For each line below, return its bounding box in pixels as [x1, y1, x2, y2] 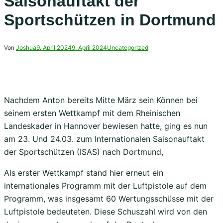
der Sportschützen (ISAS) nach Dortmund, [4, 146, 163, 157]
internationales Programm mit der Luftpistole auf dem [4, 180, 207, 191]
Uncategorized [107, 43, 148, 51]
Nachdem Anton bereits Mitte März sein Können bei [4, 95, 198, 105]
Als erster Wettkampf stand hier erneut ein [4, 167, 163, 178]
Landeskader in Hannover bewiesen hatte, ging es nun [4, 120, 208, 131]
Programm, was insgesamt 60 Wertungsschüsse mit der [4, 193, 214, 204]
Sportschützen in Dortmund [4, 11, 216, 29]
